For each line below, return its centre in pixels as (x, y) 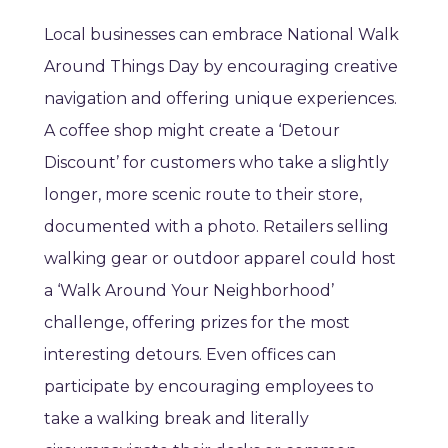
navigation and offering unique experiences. (220, 99)
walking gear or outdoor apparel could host (220, 259)
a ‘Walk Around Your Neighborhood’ (189, 291)
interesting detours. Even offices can (190, 355)
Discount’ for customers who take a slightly (216, 163)
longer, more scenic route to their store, (203, 195)
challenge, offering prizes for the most (197, 323)
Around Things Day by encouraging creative (221, 67)
